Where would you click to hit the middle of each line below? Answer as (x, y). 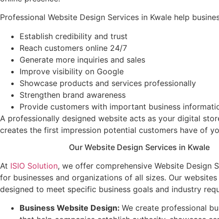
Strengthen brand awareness (73, 95)
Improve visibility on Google (72, 71)
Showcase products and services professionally (108, 83)
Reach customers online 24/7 (73, 48)
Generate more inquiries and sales (82, 59)
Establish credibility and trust (74, 36)
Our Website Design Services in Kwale (139, 147)
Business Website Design (68, 208)
